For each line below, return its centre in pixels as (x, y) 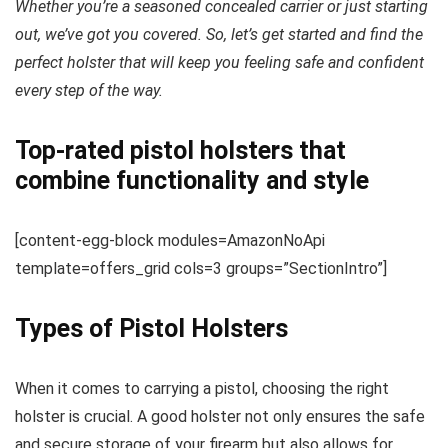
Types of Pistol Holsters (151, 328)
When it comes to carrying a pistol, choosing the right (202, 388)
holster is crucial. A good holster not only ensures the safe (220, 416)
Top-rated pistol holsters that (180, 150)
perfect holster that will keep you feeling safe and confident (219, 62)
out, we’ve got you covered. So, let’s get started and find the (219, 34)
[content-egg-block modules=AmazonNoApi (170, 240)
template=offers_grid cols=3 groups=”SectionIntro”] (201, 268)
